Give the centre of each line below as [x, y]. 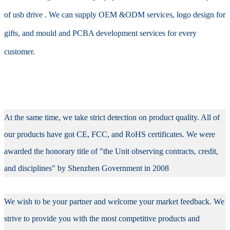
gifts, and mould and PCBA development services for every [101, 33]
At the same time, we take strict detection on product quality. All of [112, 117]
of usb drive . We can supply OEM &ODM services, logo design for [115, 14]
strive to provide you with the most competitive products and [102, 218]
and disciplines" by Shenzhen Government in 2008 [87, 168]
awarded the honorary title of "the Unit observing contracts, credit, [111, 151]
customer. [20, 51]
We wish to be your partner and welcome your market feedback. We [114, 201]
